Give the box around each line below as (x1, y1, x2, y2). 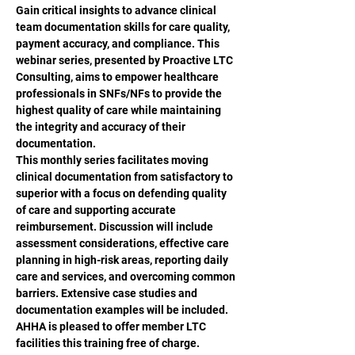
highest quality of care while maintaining (16, 104, 223, 116)
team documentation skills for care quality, (16, 21, 232, 33)
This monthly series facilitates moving (16, 154, 211, 166)
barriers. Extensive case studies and (16, 287, 200, 300)
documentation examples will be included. (16, 303, 228, 316)
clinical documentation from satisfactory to (16, 170, 235, 183)
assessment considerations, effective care (16, 237, 231, 250)
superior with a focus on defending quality (16, 187, 229, 200)
